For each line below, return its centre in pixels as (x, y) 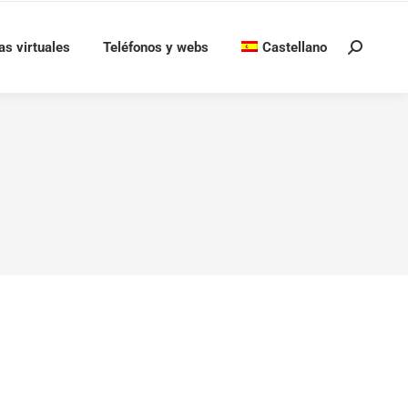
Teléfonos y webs (156, 47)
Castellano (295, 47)
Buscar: (369, 51)
